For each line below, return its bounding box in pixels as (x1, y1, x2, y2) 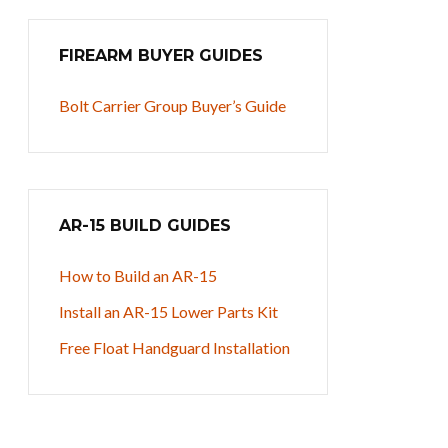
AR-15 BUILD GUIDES (59, 216, 231, 235)
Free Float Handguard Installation (59, 338, 290, 357)
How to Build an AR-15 (59, 266, 217, 285)
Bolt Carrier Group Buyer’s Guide (59, 96, 286, 115)
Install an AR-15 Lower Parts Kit (59, 302, 278, 321)
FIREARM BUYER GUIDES (59, 46, 263, 65)
